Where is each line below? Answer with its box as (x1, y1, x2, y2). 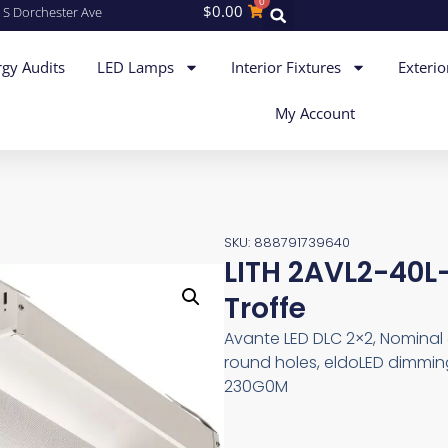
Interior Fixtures (231, 57, 342, 78)
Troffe (224, 288, 306, 328)
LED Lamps (97, 57, 175, 78)
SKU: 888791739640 (224, 232, 350, 252)
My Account (274, 103, 355, 124)
